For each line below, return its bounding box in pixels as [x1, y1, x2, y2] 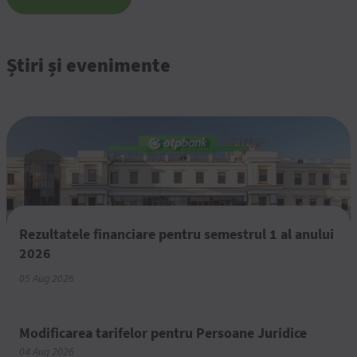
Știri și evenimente [6, 52, 171, 77]
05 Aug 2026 [19, 270, 74, 287]
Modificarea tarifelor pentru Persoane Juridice [19, 323, 307, 342]
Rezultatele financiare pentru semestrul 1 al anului [19, 224, 334, 243]
